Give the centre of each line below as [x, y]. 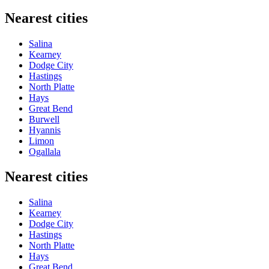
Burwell [44, 119]
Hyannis [45, 130]
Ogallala [45, 151]
